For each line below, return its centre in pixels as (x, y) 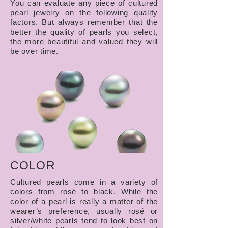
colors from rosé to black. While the (84, 192)
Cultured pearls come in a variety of (84, 182)
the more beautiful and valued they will (84, 41)
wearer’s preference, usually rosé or (84, 211)
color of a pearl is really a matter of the (84, 201)
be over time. (34, 51)
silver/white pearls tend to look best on (84, 221)
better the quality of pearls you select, (84, 32)
